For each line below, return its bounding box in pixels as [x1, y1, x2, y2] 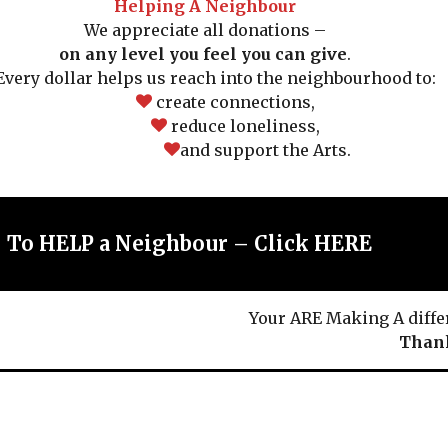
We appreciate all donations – [84, 19, 327, 40]
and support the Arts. [179, 139, 351, 160]
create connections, [151, 91, 315, 112]
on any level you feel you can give [59, 43, 348, 64]
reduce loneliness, [166, 115, 320, 136]
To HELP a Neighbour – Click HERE [254, 230, 373, 256]
